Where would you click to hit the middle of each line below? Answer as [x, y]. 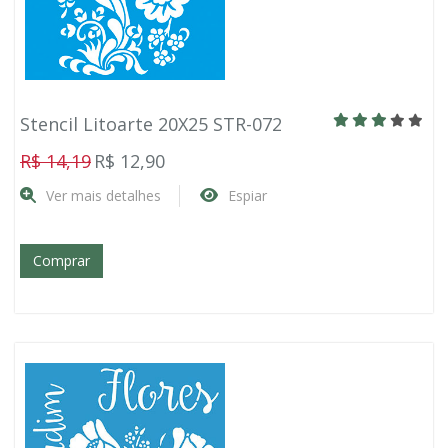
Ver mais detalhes [103, 195]
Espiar [247, 195]
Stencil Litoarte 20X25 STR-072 [151, 124]
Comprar [61, 260]
